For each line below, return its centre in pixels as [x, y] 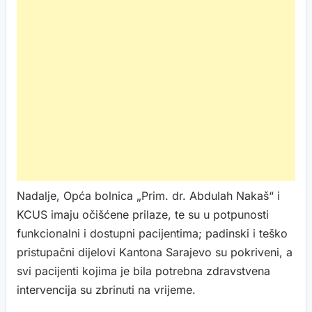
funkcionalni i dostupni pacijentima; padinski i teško [152, 233]
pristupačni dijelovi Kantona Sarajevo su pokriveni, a [155, 252]
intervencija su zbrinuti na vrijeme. [106, 290]
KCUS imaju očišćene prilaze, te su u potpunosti [143, 214]
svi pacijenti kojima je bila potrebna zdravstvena [143, 271]
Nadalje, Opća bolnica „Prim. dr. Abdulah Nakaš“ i [148, 196]
